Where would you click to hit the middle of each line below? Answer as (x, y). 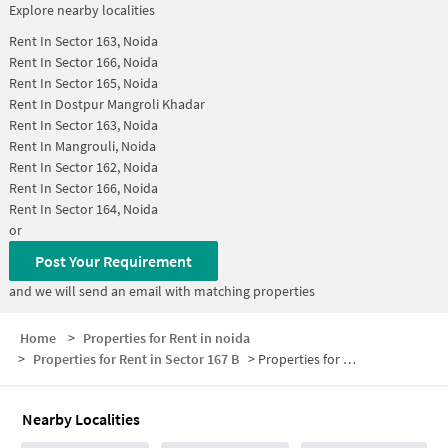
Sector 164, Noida (106, 209)
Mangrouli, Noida (105, 146)
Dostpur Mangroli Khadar (129, 104)
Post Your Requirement (113, 261)
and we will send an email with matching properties (161, 291)
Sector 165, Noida (106, 83)
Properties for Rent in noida (166, 337)
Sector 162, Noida (106, 167)
